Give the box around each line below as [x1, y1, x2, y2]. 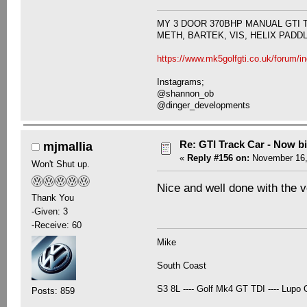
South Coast [157, 260, 207, 271]
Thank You [31, 192, 74, 203]
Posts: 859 [31, 285, 75, 296]
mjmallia [43, 140, 93, 154]
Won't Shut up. [31, 159, 90, 170]
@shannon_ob [157, 88, 214, 99]
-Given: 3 [31, 206, 68, 217]
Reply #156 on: [186, 153, 249, 164]
